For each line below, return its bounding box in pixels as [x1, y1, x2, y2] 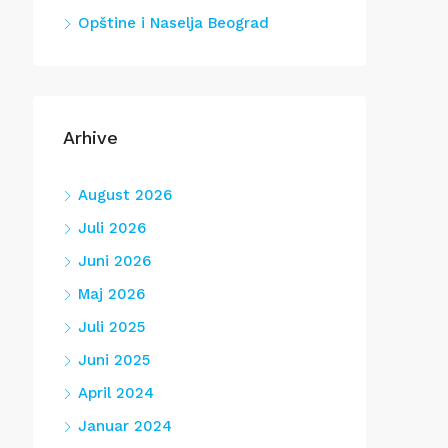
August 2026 [78, 186, 172, 204]
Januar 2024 [78, 417, 172, 435]
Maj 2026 [78, 285, 145, 303]
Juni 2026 [78, 252, 151, 270]
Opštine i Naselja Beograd [78, 14, 269, 32]
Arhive [63, 127, 118, 148]
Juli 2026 [78, 219, 146, 237]
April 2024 [78, 384, 154, 402]
